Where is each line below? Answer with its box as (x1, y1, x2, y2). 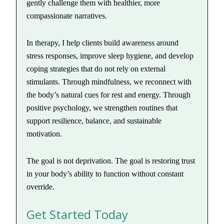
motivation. (26, 129, 62, 138)
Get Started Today (26, 206, 128, 222)
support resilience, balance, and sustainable (26, 116, 162, 125)
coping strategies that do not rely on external (26, 64, 166, 73)
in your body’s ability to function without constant (26, 169, 184, 178)
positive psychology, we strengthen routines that (26, 103, 178, 112)
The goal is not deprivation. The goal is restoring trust (26, 156, 195, 165)
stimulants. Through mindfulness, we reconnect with (26, 77, 192, 86)
